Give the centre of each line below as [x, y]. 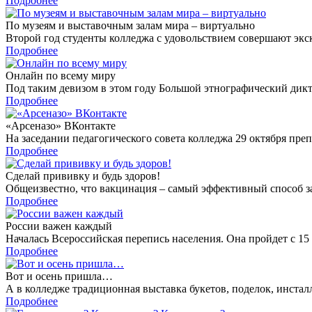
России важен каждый [59, 226]
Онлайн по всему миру [61, 76]
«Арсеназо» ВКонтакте [61, 126]
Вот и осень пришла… [59, 276]
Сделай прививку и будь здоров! [83, 176]
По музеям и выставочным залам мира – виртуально [130, 26]
